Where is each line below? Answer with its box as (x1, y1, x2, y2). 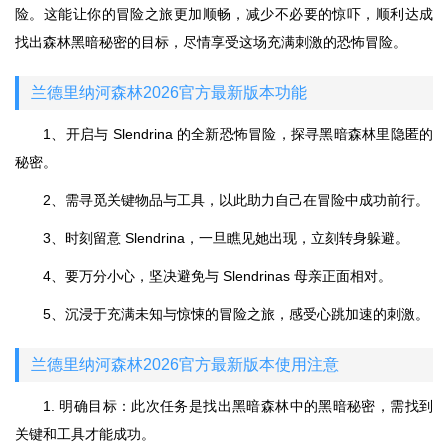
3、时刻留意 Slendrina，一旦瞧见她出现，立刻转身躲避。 (43, 230, 409, 246)
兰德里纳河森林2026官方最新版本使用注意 (31, 356, 339, 373)
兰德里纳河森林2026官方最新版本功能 (31, 84, 307, 101)
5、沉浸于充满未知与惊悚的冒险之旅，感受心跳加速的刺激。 (43, 306, 429, 322)
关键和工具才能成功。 (15, 426, 155, 442)
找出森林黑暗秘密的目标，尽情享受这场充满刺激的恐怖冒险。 (15, 34, 407, 50)
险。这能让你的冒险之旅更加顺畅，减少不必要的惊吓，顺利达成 (15, 6, 433, 22)
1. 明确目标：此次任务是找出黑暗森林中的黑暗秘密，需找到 (43, 398, 433, 414)
